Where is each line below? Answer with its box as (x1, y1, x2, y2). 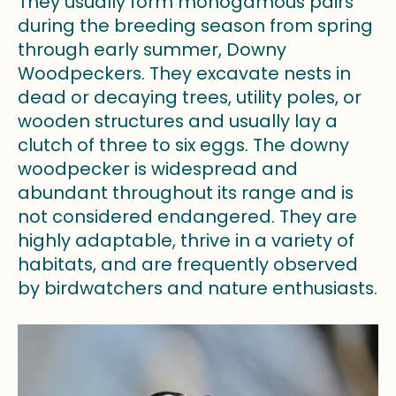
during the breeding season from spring (18, 12, 373, 38)
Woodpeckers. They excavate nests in (18, 60, 351, 86)
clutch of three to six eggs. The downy (18, 132, 349, 157)
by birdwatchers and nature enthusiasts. (18, 275, 377, 301)
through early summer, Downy (18, 36, 286, 62)
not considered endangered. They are (18, 203, 357, 229)
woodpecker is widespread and (18, 156, 298, 181)
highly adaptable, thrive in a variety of (18, 227, 354, 253)
